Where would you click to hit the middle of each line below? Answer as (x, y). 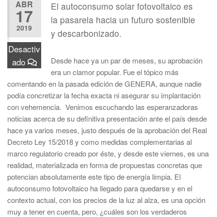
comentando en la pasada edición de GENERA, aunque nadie (104, 84)
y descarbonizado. (86, 33)
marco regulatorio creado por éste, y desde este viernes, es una (108, 153)
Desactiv (24, 49)
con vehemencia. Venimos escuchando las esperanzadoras (103, 107)
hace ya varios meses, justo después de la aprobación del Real (107, 130)
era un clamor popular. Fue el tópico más (115, 72)
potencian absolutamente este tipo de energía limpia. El (94, 177)
